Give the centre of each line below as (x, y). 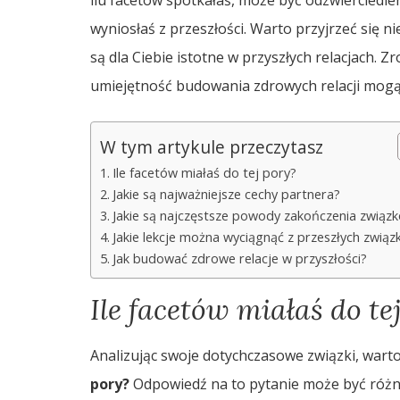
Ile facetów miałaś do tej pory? (204, 172)
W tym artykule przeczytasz (211, 147)
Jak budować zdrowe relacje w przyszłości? (239, 258)
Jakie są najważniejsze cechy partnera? (226, 194)
